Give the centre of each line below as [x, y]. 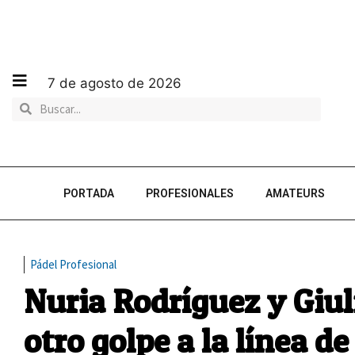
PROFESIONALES [190, 193]
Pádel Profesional [73, 264]
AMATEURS [295, 193]
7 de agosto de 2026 [115, 83]
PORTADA [89, 193]
